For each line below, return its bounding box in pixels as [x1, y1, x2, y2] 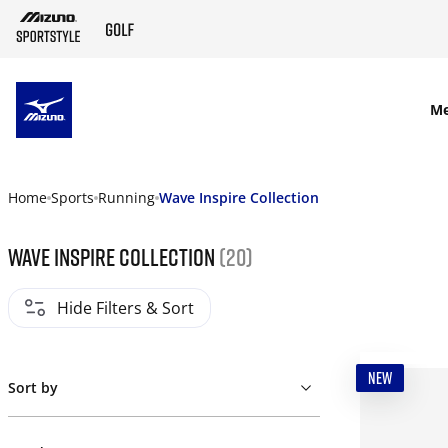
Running [98, 188, 155, 207]
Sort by [8, 378, 58, 397]
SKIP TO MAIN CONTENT [101, 99, 237, 121]
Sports [51, 188, 94, 207]
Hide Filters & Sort [57, 297, 194, 319]
